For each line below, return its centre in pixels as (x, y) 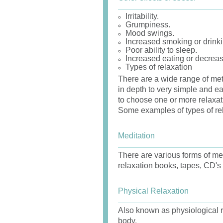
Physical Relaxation (153, 191)
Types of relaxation (159, 67)
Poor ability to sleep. (161, 50)
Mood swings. (150, 33)
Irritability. (142, 16)
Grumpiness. (148, 25)
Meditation (136, 136)
